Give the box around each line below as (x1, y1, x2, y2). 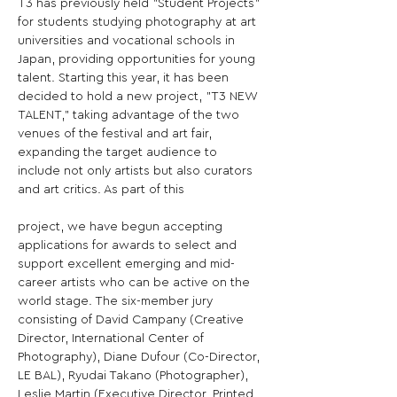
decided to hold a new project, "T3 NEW (18, 90, 261, 103)
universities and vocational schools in (18, 35, 238, 47)
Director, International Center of (18, 332, 207, 345)
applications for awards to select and (18, 239, 240, 252)
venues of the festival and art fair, (18, 128, 215, 140)
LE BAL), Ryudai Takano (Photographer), (18, 370, 252, 382)
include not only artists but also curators (18, 165, 256, 177)
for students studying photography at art (18, 16, 260, 28)
